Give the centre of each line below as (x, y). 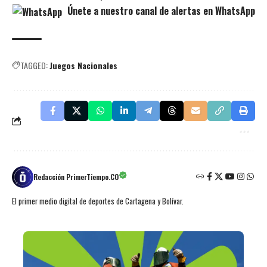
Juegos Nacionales (83, 65)
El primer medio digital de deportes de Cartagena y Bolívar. (98, 201)
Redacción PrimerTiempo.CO (76, 176)
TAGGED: (34, 65)
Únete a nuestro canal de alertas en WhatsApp (160, 10)
